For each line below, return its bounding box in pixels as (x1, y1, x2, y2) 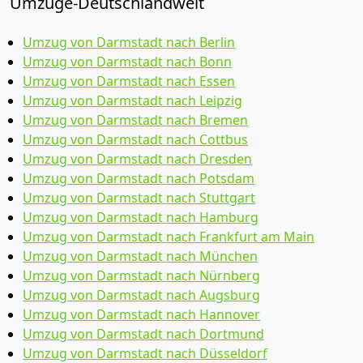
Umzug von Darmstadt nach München (23, 247, 258, 265)
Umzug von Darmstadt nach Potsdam (23, 169, 254, 187)
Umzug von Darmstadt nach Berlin (23, 33, 235, 51)
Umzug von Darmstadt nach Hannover (23, 305, 260, 323)
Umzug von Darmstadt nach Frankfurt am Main (23, 228, 314, 246)
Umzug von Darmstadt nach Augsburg (23, 286, 260, 304)
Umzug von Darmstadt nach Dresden (23, 150, 252, 168)
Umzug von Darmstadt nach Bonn (23, 53, 232, 70)
